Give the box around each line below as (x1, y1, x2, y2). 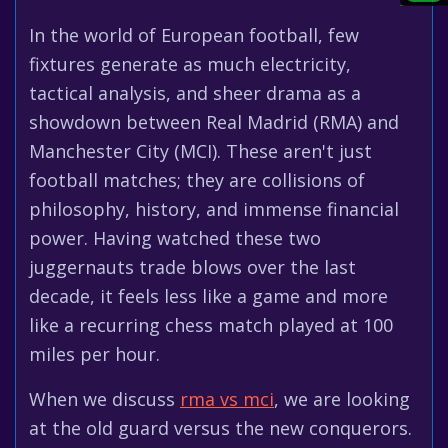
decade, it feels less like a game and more (29, 284, 388, 308)
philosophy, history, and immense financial (29, 197, 399, 221)
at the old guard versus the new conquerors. (29, 416, 412, 440)
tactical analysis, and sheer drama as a (29, 81, 361, 105)
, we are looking (274, 387, 410, 411)
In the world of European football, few (29, 23, 359, 47)
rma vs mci (180, 387, 274, 411)
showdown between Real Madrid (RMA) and (29, 110, 399, 134)
